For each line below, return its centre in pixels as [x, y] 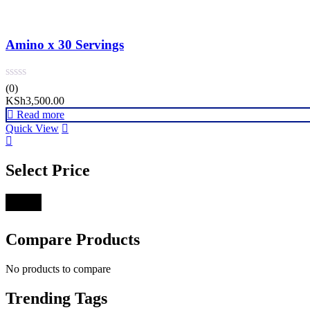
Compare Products [73, 239]
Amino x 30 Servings [65, 45]
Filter [24, 202]
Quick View [32, 129]
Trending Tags [56, 298]
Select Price [48, 171]
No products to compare [58, 268]
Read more [40, 115]
